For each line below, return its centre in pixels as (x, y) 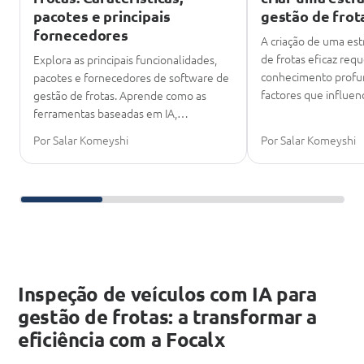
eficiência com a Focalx (121, 340)
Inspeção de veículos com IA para (167, 294)
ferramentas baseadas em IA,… (111, 113)
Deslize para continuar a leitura (100, 195)
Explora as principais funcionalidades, (125, 60)
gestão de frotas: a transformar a (168, 317)
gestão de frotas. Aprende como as (120, 95)
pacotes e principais (102, 16)
